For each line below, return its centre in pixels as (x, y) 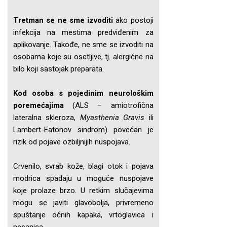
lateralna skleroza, (47, 118)
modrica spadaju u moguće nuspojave (83, 178)
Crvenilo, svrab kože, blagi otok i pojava (83, 166)
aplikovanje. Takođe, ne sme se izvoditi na (83, 45)
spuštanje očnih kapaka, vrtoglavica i (83, 215)
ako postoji (133, 20)
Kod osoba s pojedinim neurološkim (83, 93)
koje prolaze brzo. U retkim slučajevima (83, 191)
